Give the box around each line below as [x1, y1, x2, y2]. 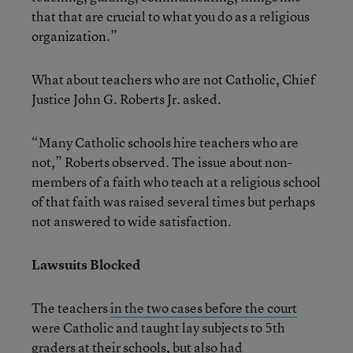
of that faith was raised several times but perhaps [32, 192, 315, 210]
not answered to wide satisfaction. [32, 212, 232, 230]
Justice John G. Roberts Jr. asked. [32, 90, 221, 108]
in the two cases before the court [110, 299, 297, 317]
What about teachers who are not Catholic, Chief [32, 70, 315, 88]
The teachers [32, 299, 110, 317]
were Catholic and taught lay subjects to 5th [32, 318, 285, 336]
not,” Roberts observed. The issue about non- [32, 153, 292, 171]
